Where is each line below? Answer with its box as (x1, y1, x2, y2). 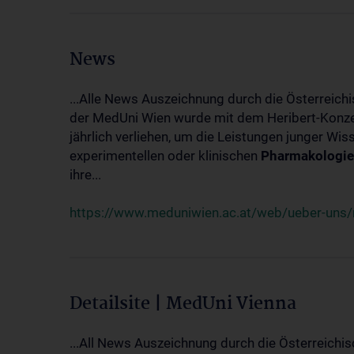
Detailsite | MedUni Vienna (70, 290, 296, 318)
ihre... (70, 167, 101, 183)
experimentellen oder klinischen (70, 148, 261, 164)
